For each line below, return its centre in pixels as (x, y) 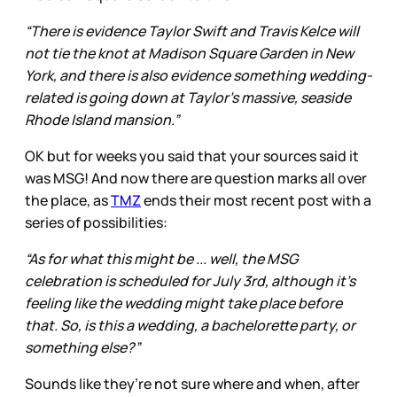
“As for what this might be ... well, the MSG (161, 258)
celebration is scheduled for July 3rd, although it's (190, 280)
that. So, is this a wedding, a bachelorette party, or (190, 325)
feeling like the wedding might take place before (183, 303)
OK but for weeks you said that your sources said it (192, 156)
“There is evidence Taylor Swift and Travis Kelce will (192, 31)
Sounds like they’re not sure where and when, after (192, 383)
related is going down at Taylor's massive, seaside (188, 97)
